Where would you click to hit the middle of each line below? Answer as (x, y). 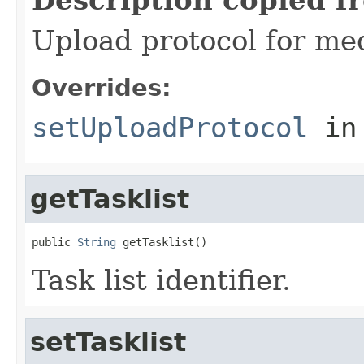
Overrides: (102, 87)
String (97, 242)
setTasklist (108, 342)
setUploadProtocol (170, 127)
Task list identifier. (161, 280)
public (54, 242)
